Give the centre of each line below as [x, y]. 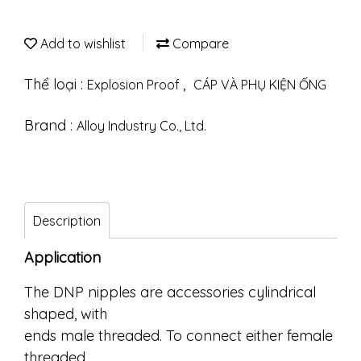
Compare [199, 44]
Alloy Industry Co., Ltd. [141, 126]
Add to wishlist [81, 44]
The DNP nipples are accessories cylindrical [170, 292]
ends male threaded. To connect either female [178, 336]
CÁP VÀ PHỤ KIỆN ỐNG [260, 85]
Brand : [50, 125]
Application [62, 257]
